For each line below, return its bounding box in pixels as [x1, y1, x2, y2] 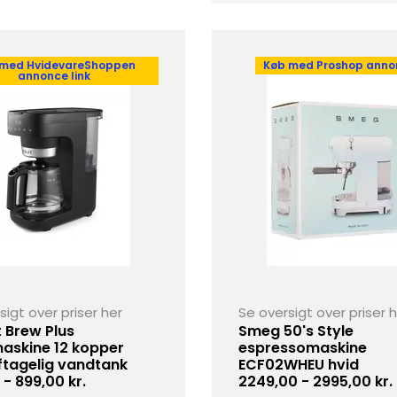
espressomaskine [237, 338, 367, 358]
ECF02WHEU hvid [237, 354, 359, 375]
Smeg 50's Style [237, 321, 354, 341]
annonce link [18, 68, 91, 83]
